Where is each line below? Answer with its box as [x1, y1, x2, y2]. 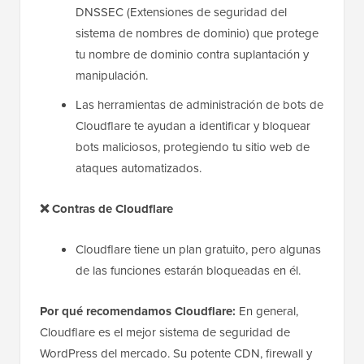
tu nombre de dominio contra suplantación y [76, 45, 309, 64]
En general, [239, 302, 298, 321]
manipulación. [76, 67, 148, 85]
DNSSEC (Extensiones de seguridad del [76, 3, 287, 22]
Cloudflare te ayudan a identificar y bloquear [76, 117, 310, 136]
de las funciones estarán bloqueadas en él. [76, 262, 301, 280]
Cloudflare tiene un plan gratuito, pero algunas [76, 240, 321, 259]
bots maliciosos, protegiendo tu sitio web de [76, 138, 310, 157]
